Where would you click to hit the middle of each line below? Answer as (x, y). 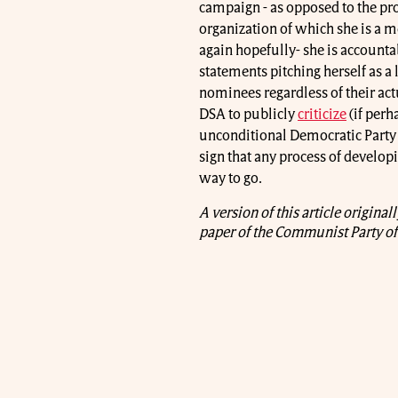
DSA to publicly (248, 115)
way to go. (231, 179)
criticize (322, 115)
